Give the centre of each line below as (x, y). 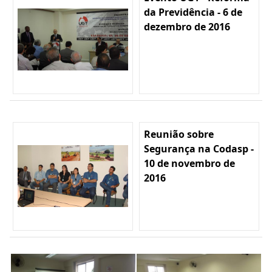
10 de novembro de (189, 163)
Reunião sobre (179, 134)
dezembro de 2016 (187, 26)
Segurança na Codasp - (199, 148)
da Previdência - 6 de (193, 12)
